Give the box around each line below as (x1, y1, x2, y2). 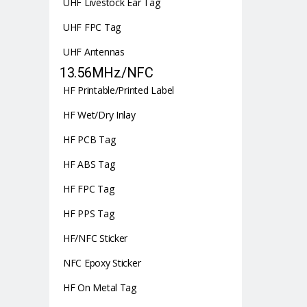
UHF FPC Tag (63, 21, 121, 34)
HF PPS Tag (63, 207, 114, 220)
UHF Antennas (63, 45, 125, 58)
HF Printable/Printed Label (63, 84, 174, 97)
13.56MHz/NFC (60, 64, 153, 81)
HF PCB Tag (63, 133, 116, 146)
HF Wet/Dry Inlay (63, 108, 136, 121)
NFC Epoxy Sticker (63, 256, 141, 269)
